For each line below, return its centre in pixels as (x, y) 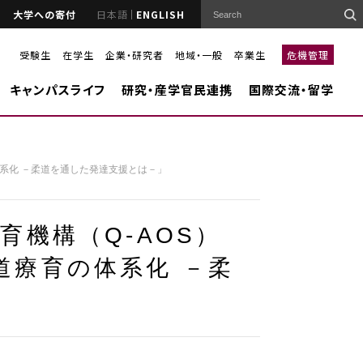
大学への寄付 (45, 14)
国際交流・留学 (291, 90)
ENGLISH (160, 14)
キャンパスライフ (57, 90)
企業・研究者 (134, 54)
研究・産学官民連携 (177, 90)
